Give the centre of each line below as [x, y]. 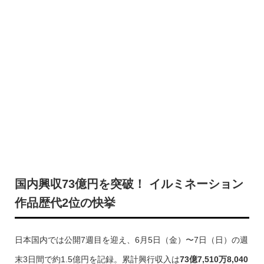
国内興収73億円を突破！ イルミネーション [129, 184]
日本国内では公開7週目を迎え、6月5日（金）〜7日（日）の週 [131, 240]
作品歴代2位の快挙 [65, 203]
